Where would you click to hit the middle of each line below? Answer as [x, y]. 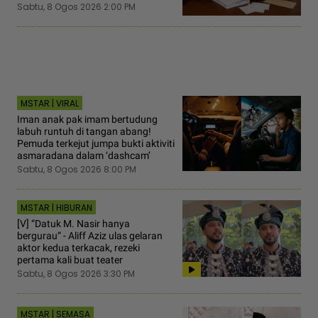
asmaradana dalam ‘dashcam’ [84, 156]
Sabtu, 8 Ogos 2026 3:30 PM [76, 274]
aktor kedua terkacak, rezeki [78, 248]
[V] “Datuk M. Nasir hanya [73, 224]
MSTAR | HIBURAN [56, 208]
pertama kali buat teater [70, 260]
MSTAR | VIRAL [50, 104]
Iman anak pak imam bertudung [87, 120]
